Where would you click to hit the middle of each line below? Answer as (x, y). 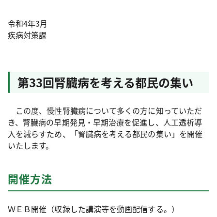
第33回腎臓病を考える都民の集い (105, 82)
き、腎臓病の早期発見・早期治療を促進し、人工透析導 (105, 122)
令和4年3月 (28, 23)
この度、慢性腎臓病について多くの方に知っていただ (105, 110)
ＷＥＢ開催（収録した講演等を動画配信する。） (93, 209)
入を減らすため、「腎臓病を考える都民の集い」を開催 (105, 134)
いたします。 (31, 145)
